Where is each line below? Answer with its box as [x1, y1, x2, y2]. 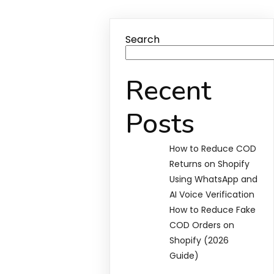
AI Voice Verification [169, 188, 255, 201]
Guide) [169, 250, 199, 262]
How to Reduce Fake [169, 204, 256, 216]
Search [125, 32, 160, 46]
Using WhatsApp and [169, 173, 258, 185]
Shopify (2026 [169, 234, 229, 246]
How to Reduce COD [169, 143, 257, 155]
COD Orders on [169, 219, 235, 231]
